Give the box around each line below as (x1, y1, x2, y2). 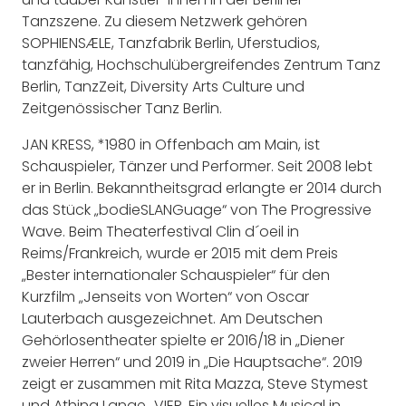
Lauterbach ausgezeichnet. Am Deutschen (22, 307, 323, 329)
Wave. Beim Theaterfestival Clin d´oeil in (22, 220, 299, 242)
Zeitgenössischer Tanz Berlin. (22, 97, 222, 119)
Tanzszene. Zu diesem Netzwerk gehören (22, 10, 307, 32)
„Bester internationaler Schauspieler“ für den (22, 264, 330, 285)
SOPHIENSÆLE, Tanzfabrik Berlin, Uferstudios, (22, 32, 320, 53)
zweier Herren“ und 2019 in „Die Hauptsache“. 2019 (22, 351, 362, 372)
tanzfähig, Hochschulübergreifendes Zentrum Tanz (22, 53, 381, 75)
